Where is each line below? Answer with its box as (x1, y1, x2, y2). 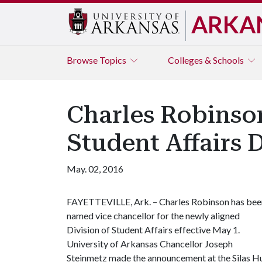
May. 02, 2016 (67, 163, 123, 174)
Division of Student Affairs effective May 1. (67, 224, 240, 235)
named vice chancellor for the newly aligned (67, 210, 240, 221)
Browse (67, 54, 99, 65)
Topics (99, 54, 128, 65)
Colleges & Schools (168, 54, 246, 65)
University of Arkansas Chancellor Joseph (67, 238, 233, 249)
